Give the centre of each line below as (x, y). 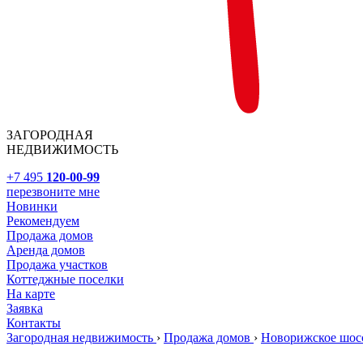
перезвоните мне (53, 192)
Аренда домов (46, 250)
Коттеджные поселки (65, 279)
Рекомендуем (43, 221)
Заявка (25, 308)
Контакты (34, 323)
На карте (31, 294)
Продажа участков (57, 265)
